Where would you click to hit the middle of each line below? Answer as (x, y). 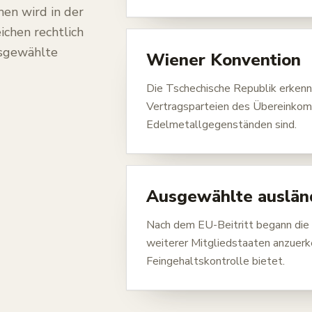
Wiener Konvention (223, 60)
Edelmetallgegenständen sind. (221, 124)
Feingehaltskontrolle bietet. (215, 261)
